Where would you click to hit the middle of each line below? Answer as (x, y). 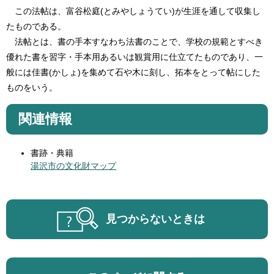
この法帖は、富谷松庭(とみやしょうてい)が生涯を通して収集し (133, 11)
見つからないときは (155, 219)
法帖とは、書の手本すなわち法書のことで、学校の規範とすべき (135, 41)
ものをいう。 (32, 87)
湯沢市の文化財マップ (73, 165)
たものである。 (36, 26)
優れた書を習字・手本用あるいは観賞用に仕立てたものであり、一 (135, 57)
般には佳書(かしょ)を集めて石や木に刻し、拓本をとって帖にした (133, 72)
